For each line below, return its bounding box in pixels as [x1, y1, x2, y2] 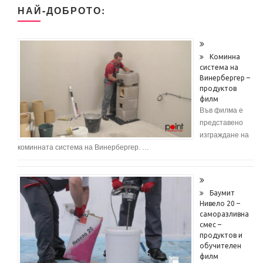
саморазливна [200, 210, 249, 218]
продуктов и [200, 231, 242, 239]
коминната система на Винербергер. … [18, 143, 149, 151]
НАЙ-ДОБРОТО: [18, 3, 106, 17]
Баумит [210, 188, 235, 197]
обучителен [200, 241, 241, 249]
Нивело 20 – [200, 199, 240, 207]
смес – [200, 220, 221, 228]
